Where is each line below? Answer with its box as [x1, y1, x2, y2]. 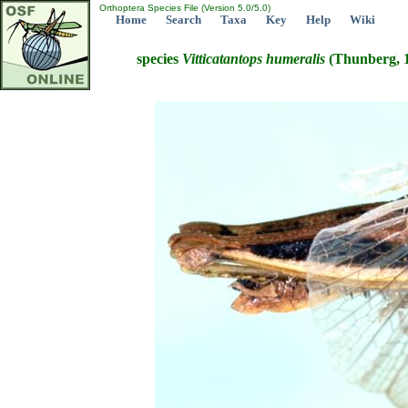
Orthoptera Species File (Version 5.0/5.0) [97, 3, 270, 13]
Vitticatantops [182, 51, 262, 67]
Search [166, 13, 201, 26]
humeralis [266, 51, 325, 67]
